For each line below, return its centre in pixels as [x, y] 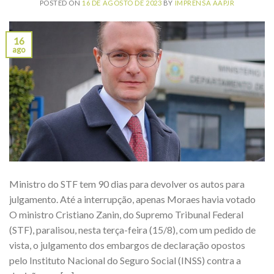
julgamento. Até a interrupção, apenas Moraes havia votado [132, 199]
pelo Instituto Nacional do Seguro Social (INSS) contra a [125, 261]
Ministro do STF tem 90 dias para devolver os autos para [127, 184]
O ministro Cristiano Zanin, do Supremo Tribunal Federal [126, 215]
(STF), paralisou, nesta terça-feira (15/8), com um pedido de [132, 230]
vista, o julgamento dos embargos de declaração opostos [127, 245]
